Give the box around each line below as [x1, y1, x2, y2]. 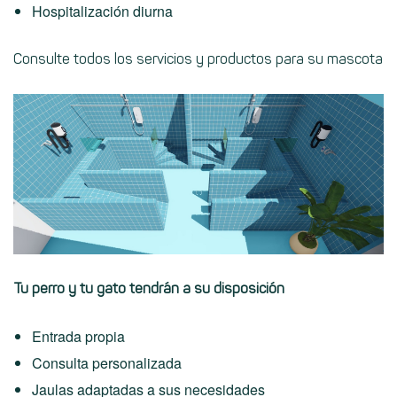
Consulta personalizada [31, 353, 182, 374]
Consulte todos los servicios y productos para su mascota [13, 51, 383, 68]
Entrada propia [31, 326, 125, 347]
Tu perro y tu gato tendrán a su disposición [13, 280, 284, 298]
